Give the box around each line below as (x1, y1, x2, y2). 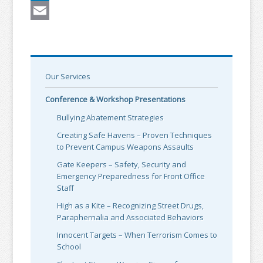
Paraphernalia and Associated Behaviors (57, 212, 204, 223)
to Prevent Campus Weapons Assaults (57, 141, 194, 153)
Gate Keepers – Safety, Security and (57, 159, 187, 170)
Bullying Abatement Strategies (57, 112, 164, 123)
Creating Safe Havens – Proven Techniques (57, 130, 213, 141)
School (57, 241, 82, 252)
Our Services (45, 71, 91, 82)
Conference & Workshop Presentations (45, 94, 186, 105)
